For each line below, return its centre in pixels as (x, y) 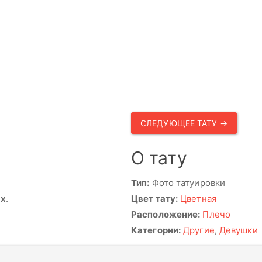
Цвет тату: (154, 199)
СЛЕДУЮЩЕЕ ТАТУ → (184, 123)
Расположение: (166, 214)
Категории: (156, 230)
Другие (199, 230)
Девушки (238, 230)
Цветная (198, 199)
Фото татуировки (187, 183)
